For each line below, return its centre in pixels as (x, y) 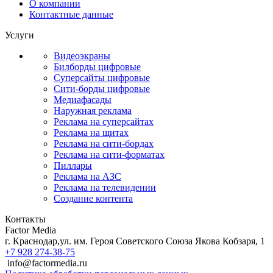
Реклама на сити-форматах (109, 154)
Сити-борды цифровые (102, 88)
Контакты (25, 219)
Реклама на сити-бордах (104, 143)
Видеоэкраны (82, 55)
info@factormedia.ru (47, 263)
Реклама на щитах (91, 132)
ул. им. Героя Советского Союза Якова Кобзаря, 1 (162, 241)
